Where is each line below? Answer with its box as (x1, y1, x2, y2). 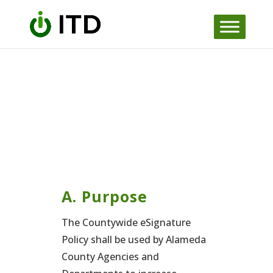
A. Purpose (61, 186, 147, 207)
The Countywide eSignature (61, 216, 191, 229)
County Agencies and (61, 250, 159, 263)
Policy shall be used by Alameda (61, 233, 206, 246)
